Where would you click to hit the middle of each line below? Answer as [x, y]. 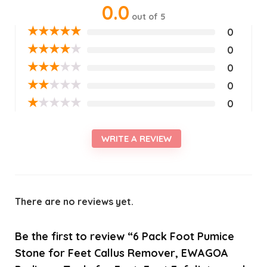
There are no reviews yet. [74, 201]
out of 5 [148, 16]
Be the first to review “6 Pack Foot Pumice [124, 236]
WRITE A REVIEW [136, 138]
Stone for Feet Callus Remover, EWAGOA [121, 253]
